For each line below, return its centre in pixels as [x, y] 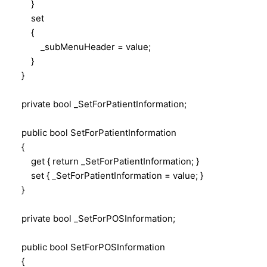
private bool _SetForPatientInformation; [99, 104]
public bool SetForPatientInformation [94, 132]
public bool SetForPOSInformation [89, 247]
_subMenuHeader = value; [81, 46]
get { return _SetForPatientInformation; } [105, 161]
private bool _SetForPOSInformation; [94, 218]
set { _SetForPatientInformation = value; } [108, 175]
